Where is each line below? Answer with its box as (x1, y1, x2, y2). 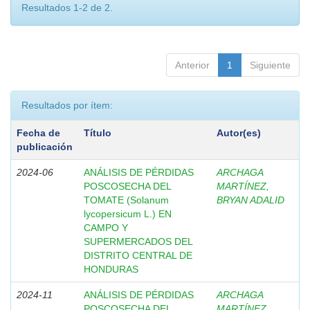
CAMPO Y (84, 222, 128, 233)
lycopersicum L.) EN (84, 208, 172, 219)
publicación (17, 141, 73, 152)
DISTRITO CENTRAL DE (84, 250, 192, 261)
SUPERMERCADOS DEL (84, 236, 192, 247)
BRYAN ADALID (217, 194, 284, 206)
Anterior (175, 60, 210, 71)
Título (84, 127, 111, 138)
